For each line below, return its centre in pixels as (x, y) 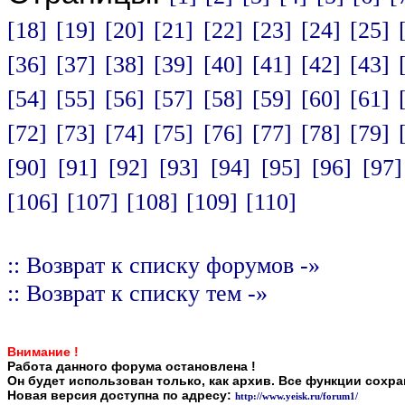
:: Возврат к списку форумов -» (164, 265)
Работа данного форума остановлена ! (132, 366)
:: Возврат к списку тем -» (137, 293)
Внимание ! (43, 352)
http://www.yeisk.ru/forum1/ (297, 396)
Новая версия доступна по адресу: (121, 395)
